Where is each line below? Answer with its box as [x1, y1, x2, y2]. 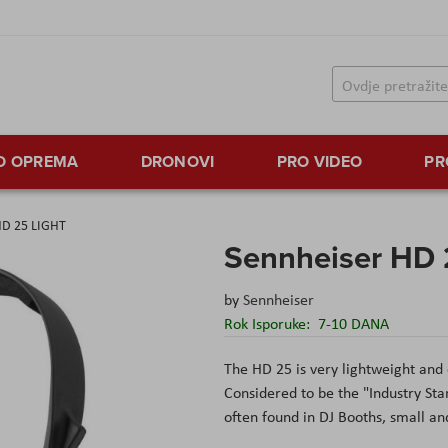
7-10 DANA [318, 313, 389, 335]
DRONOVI [140, 150, 215, 174]
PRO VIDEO [276, 150, 363, 174]
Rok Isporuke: [224, 313, 314, 335]
